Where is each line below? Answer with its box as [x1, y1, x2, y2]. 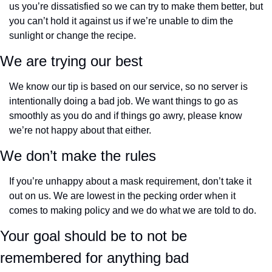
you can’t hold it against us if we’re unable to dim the [9, 16, 233, 27]
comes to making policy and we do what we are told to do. [9, 205, 256, 216]
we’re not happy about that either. [9, 125, 151, 136]
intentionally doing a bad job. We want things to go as [9, 96, 238, 107]
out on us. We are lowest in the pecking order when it [9, 191, 236, 202]
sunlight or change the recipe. [9, 30, 136, 41]
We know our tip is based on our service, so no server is [9, 81, 248, 92]
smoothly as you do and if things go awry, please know [9, 110, 242, 121]
